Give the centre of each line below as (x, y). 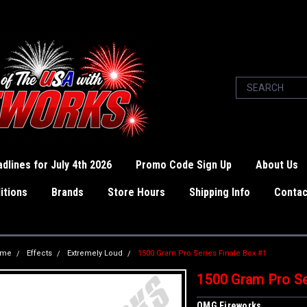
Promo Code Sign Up (184, 165)
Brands (67, 192)
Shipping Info (220, 192)
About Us (277, 165)
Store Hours (136, 192)
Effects (39, 253)
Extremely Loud (95, 253)
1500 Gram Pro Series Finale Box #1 (202, 253)
